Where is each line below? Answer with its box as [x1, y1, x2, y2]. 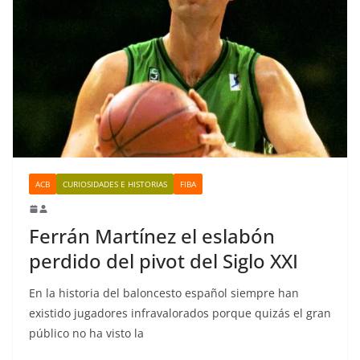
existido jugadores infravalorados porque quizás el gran [29, 305, 331, 321]
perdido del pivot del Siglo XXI [29, 247, 298, 275]
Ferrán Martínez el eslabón [29, 223, 275, 250]
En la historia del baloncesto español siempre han [29, 285, 299, 301]
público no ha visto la [29, 325, 144, 342]
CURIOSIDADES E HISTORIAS [63, 178, 167, 190]
